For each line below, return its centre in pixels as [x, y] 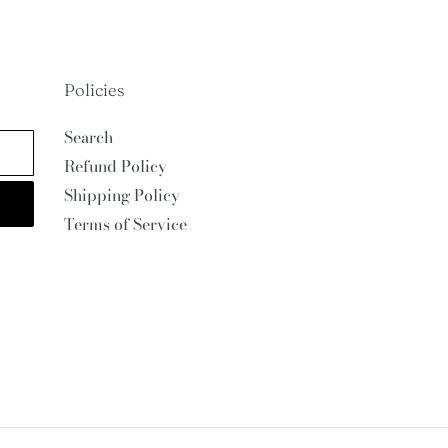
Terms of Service [125, 224]
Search [88, 137]
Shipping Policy [121, 195]
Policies [94, 89]
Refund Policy [115, 166]
